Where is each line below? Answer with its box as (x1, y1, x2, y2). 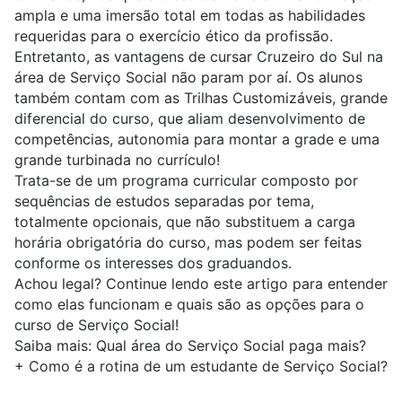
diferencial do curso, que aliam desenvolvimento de (14, 109, 365, 128)
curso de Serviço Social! (14, 316, 179, 335)
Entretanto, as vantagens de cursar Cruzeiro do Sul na (14, 48, 383, 66)
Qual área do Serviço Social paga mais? (96, 336, 366, 355)
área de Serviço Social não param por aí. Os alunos (14, 68, 363, 87)
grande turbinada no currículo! (14, 151, 220, 170)
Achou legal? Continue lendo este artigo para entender (14, 275, 388, 293)
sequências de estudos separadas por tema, (14, 192, 314, 211)
